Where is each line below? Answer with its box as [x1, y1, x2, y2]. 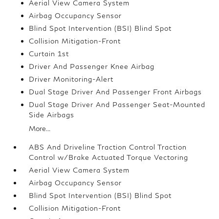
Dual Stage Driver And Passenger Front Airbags [29, 88, 202, 96]
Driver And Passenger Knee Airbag [29, 62, 155, 70]
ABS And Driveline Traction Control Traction [29, 143, 187, 151]
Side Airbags [29, 110, 75, 119]
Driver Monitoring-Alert [29, 75, 114, 83]
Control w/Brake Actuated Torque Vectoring [29, 153, 189, 161]
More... [29, 124, 51, 132]
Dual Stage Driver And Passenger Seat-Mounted [29, 100, 206, 109]
